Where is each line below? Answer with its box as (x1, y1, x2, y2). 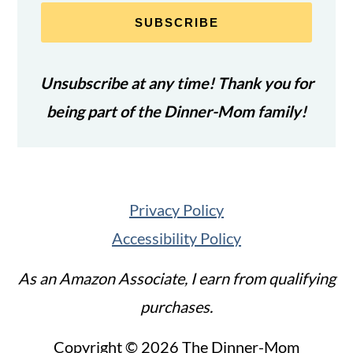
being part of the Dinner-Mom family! (46, 101, 307, 121)
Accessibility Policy (112, 228, 241, 247)
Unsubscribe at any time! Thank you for (39, 72, 314, 92)
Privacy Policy (129, 199, 224, 219)
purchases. (140, 296, 213, 316)
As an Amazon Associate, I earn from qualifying (17, 268, 336, 288)
